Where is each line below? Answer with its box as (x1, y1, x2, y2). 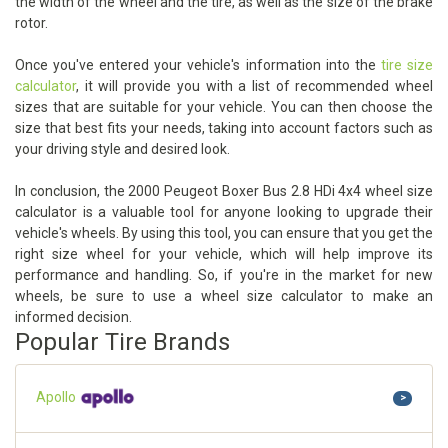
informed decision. (15, 309, 132, 326)
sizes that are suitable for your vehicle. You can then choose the (15, 99, 433, 116)
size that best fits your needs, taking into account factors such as (15, 120, 433, 137)
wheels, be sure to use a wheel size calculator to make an (15, 288, 433, 305)
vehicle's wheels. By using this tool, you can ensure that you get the (15, 225, 433, 242)
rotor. (15, 15, 48, 32)
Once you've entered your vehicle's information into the (15, 57, 381, 74)
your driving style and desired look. (15, 141, 230, 158)
